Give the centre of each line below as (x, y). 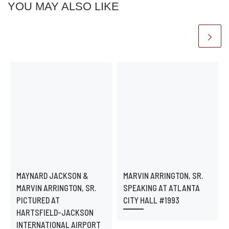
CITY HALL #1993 (151, 200)
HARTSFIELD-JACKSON (55, 212)
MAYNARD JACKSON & (52, 175)
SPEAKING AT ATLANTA (161, 188)
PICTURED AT (38, 200)
